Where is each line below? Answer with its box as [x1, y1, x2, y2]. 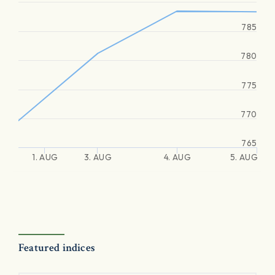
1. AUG [32, 152, 58, 163]
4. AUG [163, 152, 191, 163]
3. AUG [83, 152, 112, 163]
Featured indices [18, 241, 95, 255]
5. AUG [230, 152, 258, 163]
